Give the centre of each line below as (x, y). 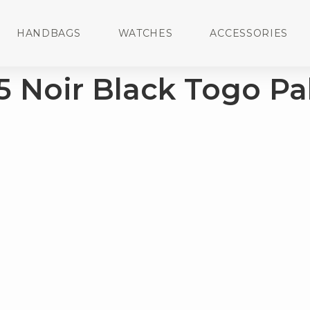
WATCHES (145, 33)
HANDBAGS (48, 33)
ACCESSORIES (249, 33)
